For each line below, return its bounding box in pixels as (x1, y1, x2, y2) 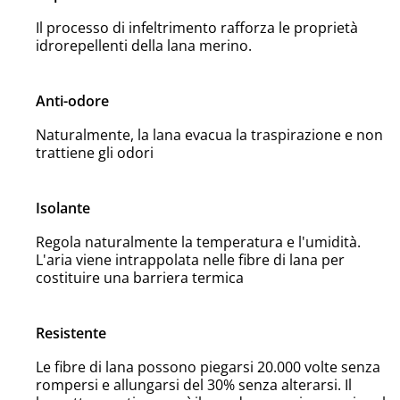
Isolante (36, 197, 91, 218)
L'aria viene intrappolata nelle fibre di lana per (36, 249, 346, 270)
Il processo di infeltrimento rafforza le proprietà (36, 17, 359, 37)
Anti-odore (36, 90, 110, 111)
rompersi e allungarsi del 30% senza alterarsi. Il (36, 374, 353, 395)
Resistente (36, 322, 107, 343)
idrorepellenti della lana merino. (36, 35, 253, 55)
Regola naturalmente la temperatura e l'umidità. (36, 231, 362, 252)
